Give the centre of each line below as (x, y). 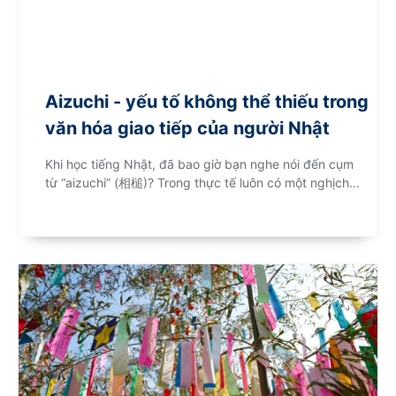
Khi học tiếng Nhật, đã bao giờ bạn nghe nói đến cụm (199, 164)
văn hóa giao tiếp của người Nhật (187, 129)
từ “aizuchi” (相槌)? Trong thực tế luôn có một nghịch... (202, 183)
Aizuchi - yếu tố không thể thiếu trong (207, 102)
